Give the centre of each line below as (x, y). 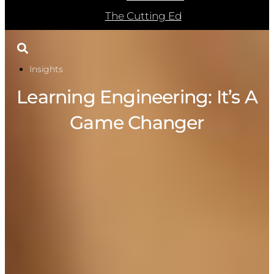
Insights (46, 69)
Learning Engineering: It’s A (137, 97)
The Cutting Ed (143, 16)
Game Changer (137, 122)
